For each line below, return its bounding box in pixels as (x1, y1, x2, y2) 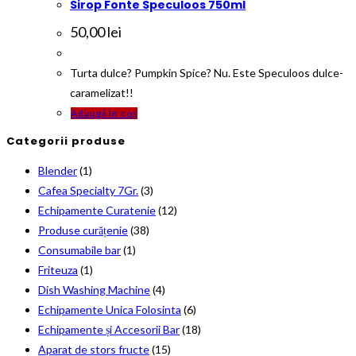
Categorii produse (6, 133, 126, 149)
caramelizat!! (70, 86, 133, 100)
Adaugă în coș (71, 107, 137, 120)
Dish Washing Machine (38, 282, 150, 296)
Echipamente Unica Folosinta (38, 302, 181, 316)
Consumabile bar (38, 242, 121, 257)
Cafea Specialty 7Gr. (38, 183, 138, 197)
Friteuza (38, 262, 78, 277)
